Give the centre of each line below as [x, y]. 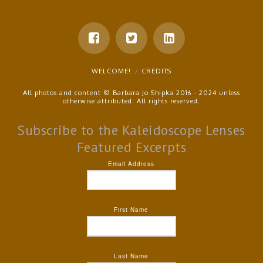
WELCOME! [111, 71]
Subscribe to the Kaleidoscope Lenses [131, 130]
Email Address [131, 163]
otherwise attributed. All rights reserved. [131, 101]
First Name [131, 210]
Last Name [131, 256]
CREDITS [157, 71]
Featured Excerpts [131, 147]
